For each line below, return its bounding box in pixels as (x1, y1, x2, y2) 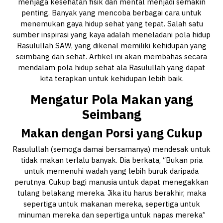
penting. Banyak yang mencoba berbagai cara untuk (21, 8, 202, 18)
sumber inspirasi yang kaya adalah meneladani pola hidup (12, 30, 211, 40)
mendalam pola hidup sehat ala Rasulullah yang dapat (18, 63, 205, 73)
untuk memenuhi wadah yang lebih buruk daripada (24, 166, 199, 176)
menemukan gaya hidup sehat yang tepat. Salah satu (20, 19, 203, 29)
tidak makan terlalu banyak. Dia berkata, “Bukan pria (20, 155, 203, 165)
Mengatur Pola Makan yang (30, 91, 193, 108)
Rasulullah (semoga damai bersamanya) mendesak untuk (12, 144, 211, 154)
